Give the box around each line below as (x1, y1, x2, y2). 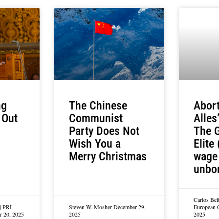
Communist (68, 111, 123, 126)
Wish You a (68, 137, 121, 151)
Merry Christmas (68, 150, 147, 164)
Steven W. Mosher (68, 203, 113, 211)
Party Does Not (68, 124, 139, 138)
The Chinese (68, 99, 127, 113)
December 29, (113, 203, 146, 211)
